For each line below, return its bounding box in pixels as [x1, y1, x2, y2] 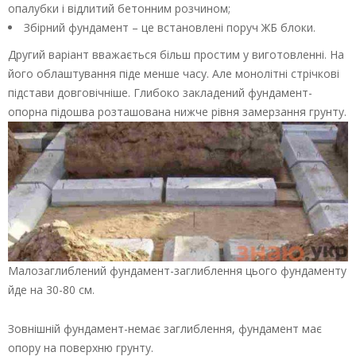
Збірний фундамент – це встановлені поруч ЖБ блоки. [24, 19, 315, 35]
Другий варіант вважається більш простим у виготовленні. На [8, 46, 344, 62]
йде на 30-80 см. [8, 281, 95, 297]
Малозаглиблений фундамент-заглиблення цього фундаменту [8, 262, 346, 278]
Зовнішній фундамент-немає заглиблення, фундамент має [8, 320, 322, 336]
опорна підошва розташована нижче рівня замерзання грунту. [8, 103, 346, 119]
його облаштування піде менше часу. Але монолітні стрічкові [8, 65, 339, 81]
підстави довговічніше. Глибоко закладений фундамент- [8, 84, 312, 100]
